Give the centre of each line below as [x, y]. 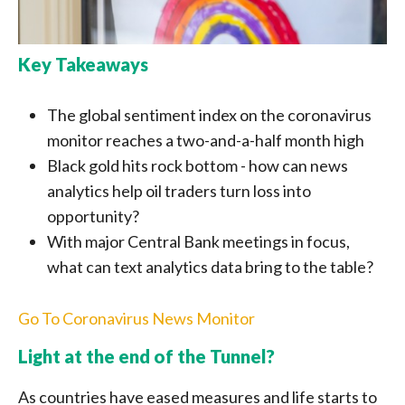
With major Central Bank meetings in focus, [198, 241]
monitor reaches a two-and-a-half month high [206, 140]
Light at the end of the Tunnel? [146, 356]
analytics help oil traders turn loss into [179, 191]
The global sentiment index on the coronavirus [209, 115]
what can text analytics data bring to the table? [210, 267]
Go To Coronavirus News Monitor [137, 318]
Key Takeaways [83, 64]
